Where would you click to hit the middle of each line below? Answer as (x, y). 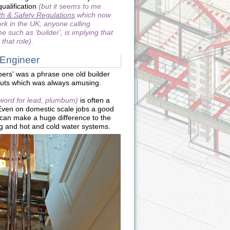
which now (93, 15)
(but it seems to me (70, 6)
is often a (94, 100)
